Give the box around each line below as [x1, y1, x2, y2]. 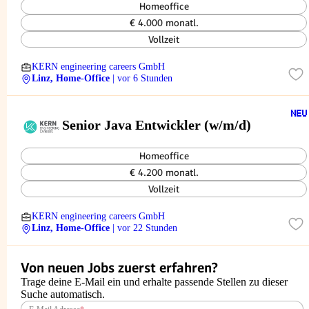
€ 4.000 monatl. [129, 17, 199, 28]
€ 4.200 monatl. [129, 167, 199, 178]
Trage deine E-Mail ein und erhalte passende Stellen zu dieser [21, 276, 288, 288]
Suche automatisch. [21, 288, 105, 300]
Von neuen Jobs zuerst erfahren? [21, 259, 218, 276]
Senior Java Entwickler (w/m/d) [62, 117, 251, 132]
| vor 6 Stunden [112, 73, 172, 83]
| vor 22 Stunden [112, 223, 177, 233]
